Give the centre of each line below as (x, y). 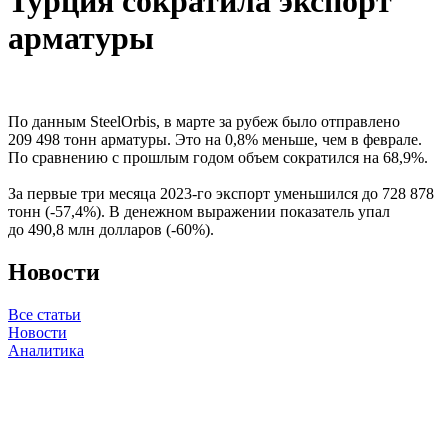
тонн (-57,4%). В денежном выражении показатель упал (199, 211)
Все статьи (44, 314)
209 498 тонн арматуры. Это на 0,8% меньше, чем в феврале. (215, 139)
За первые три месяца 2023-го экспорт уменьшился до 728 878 (221, 193)
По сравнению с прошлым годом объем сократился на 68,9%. (218, 157)
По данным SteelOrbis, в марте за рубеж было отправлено (204, 121)
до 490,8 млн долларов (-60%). (111, 229)
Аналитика (46, 350)
